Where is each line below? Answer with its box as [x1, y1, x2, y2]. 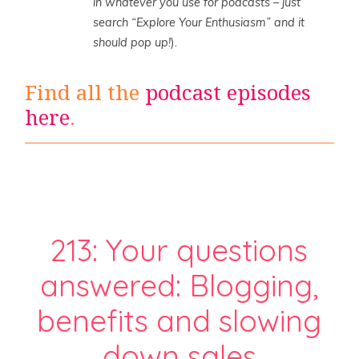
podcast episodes [145, 80, 312, 105]
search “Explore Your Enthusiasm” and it [93, 15, 305, 30]
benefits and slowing [37, 301, 322, 339]
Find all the [25, 80, 146, 105]
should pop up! [93, 35, 171, 50]
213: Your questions [50, 231, 309, 268]
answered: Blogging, [39, 266, 319, 304]
